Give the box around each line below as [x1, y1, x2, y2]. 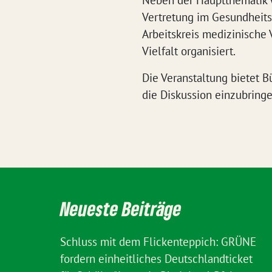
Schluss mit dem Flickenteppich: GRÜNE [60, 234, 256, 249]
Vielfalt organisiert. [142, 44, 236, 58]
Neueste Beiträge [60, 197, 182, 220]
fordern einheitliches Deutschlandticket [60, 251, 253, 266]
